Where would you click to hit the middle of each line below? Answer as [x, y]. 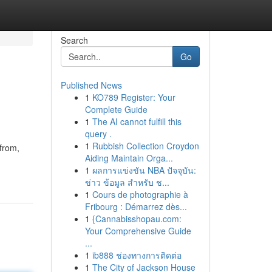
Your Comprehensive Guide [138, 231]
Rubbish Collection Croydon [145, 146]
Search [74, 40]
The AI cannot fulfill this [137, 121]
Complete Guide [116, 109]
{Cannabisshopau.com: [137, 219]
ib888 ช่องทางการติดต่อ [137, 255]
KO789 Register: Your [134, 97]
